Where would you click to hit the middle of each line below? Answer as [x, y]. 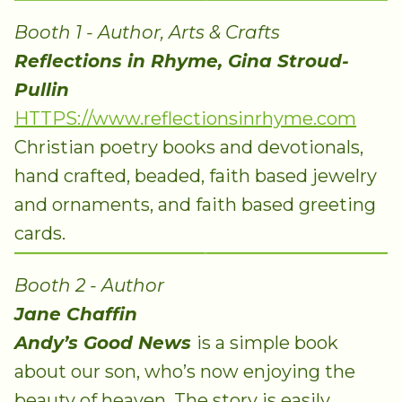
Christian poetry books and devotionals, [189, 147]
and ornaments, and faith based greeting [195, 204]
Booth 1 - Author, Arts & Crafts [147, 32]
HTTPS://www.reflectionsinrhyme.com [185, 118]
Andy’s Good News [105, 343]
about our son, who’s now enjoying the [185, 372]
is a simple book [267, 343]
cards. [40, 233]
